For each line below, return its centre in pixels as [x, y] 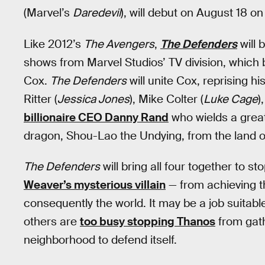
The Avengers [119, 44]
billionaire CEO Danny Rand [96, 117]
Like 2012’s [54, 44]
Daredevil [97, 13]
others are [52, 222]
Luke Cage [231, 99]
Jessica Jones [93, 99]
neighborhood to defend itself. [100, 240]
